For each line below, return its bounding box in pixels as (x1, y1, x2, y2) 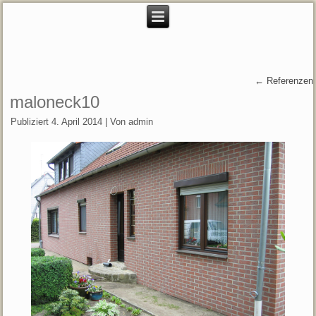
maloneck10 (10, 92, 100, 112)
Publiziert (11, 116, 49, 128)
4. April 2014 (51, 116, 103, 128)
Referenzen (263, 75, 313, 87)
